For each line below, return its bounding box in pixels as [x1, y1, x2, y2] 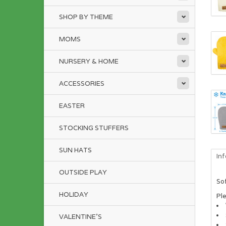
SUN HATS [59, 146, 92, 154]
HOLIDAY [59, 190, 88, 199]
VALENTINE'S [59, 212, 102, 221]
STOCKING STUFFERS [59, 124, 129, 132]
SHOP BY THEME [59, 13, 113, 21]
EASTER [59, 101, 85, 110]
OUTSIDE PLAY [59, 168, 107, 177]
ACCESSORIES [59, 79, 104, 88]
